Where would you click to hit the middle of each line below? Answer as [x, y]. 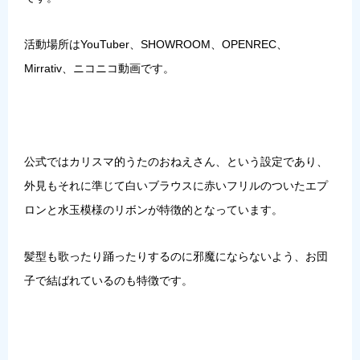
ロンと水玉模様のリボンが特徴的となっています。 [153, 209]
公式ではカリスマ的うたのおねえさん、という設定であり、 [176, 161]
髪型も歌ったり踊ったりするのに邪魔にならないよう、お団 [176, 256]
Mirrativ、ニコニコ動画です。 [99, 68]
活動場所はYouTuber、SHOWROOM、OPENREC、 [156, 44]
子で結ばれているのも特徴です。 [108, 280]
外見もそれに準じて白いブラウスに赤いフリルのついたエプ [176, 185]
